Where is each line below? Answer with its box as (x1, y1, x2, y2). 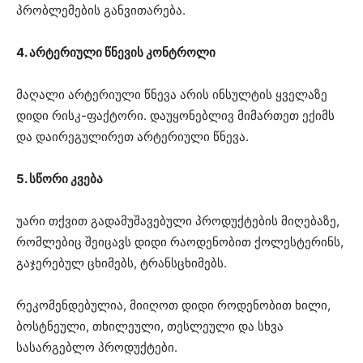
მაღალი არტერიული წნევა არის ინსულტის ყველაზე (16, 87, 327, 103)
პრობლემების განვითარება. (16, 2, 186, 19)
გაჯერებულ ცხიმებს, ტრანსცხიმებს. (16, 255, 227, 271)
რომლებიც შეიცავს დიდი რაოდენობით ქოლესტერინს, (16, 234, 344, 250)
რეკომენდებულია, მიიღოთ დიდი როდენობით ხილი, (16, 297, 331, 314)
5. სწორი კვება (16, 171, 103, 187)
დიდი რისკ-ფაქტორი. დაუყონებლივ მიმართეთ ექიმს (16, 108, 335, 124)
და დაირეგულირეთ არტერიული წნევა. (16, 129, 249, 145)
